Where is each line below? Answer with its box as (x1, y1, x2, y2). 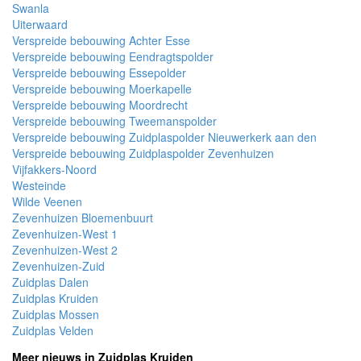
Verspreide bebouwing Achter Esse (12, 32, 190, 48)
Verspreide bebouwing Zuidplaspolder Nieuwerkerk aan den (12, 129, 317, 145)
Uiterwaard (12, 16, 68, 32)
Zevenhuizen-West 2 (12, 242, 118, 258)
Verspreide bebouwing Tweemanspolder (12, 113, 217, 129)
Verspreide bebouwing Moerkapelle (12, 81, 192, 97)
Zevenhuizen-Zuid (12, 258, 105, 274)
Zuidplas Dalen (12, 274, 89, 290)
